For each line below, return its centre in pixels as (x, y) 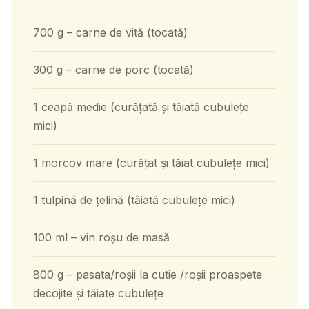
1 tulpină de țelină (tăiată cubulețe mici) (134, 200)
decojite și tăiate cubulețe (98, 293)
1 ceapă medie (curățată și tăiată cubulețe (141, 107)
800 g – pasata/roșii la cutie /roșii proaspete (147, 274)
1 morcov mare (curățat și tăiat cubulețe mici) (151, 162)
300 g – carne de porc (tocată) (113, 69)
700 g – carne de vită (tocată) (110, 32)
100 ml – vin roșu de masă (101, 237)
